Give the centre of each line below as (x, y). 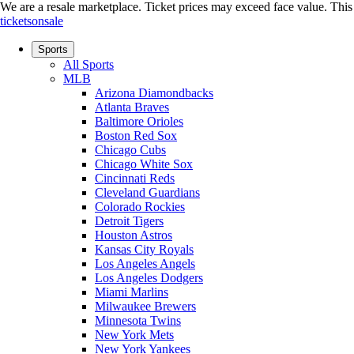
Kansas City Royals (144, 249)
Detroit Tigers (129, 221)
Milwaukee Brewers (145, 306)
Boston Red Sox (136, 136)
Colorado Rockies (140, 207)
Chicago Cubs (130, 150)
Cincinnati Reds (135, 178)
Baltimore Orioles (139, 121)
